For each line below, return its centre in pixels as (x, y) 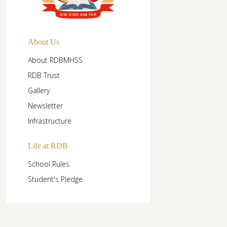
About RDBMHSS (55, 60)
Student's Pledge (55, 179)
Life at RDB (48, 145)
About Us (43, 42)
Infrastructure (49, 121)
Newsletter (45, 105)
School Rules (48, 164)
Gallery (39, 90)
